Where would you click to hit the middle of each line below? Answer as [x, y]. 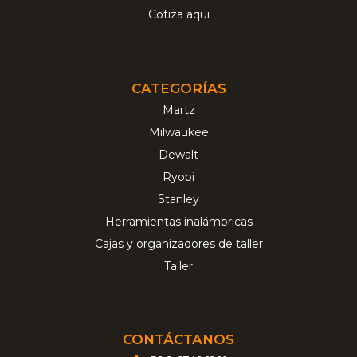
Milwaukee [178, 132]
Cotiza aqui [178, 15]
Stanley [178, 199]
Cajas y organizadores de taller [178, 243]
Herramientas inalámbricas [178, 221]
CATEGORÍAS [178, 88]
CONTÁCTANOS [178, 340]
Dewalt [178, 154]
